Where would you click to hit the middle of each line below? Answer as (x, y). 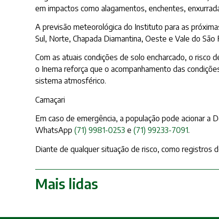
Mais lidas (66, 183)
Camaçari (51, 99)
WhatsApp (55, 130)
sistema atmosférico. (71, 81)
